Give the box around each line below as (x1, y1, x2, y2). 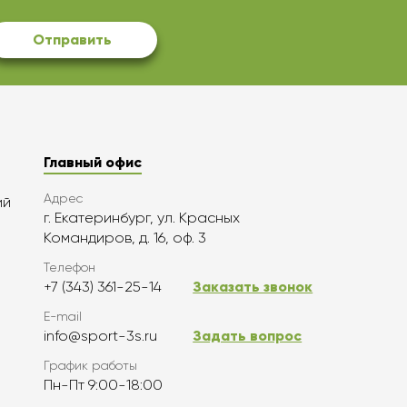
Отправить (32, 31, 112, 48)
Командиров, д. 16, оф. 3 (44, 229, 207, 246)
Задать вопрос (193, 327, 303, 344)
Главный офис (44, 154, 143, 171)
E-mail (44, 309, 83, 323)
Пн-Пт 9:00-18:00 (44, 376, 164, 393)
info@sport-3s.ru (44, 327, 158, 344)
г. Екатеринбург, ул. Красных (44, 209, 241, 226)
